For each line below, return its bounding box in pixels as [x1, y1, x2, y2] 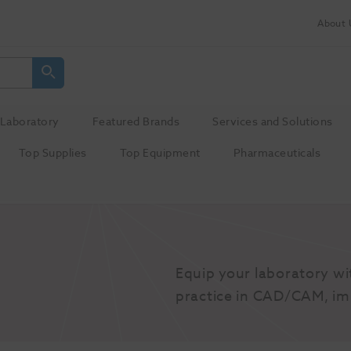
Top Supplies [18, 145, 87, 161]
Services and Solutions [212, 113, 333, 130]
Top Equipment [119, 145, 201, 161]
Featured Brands [92, 113, 180, 130]
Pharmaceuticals [233, 145, 321, 161]
